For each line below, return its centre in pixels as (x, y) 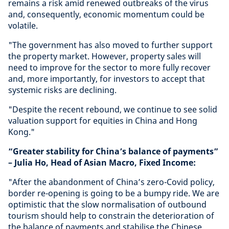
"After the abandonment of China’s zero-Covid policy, (111, 182)
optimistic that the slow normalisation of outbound (107, 204)
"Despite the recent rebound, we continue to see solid (113, 109)
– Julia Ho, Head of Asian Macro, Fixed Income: (102, 163)
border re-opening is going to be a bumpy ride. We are (114, 193)
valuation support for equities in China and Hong (103, 121)
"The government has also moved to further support (110, 45)
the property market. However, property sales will (105, 56)
